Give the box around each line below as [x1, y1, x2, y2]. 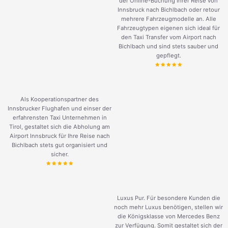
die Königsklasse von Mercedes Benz [117, 213, 220, 220]
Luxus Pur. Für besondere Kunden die [117, 194, 220, 202]
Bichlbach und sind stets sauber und [119, 43, 218, 50]
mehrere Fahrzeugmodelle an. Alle [121, 15, 216, 23]
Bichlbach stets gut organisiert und [12, 141, 107, 149]
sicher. [50, 151, 69, 158]
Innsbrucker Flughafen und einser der [8, 105, 111, 112]
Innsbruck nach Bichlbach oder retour [117, 6, 220, 14]
